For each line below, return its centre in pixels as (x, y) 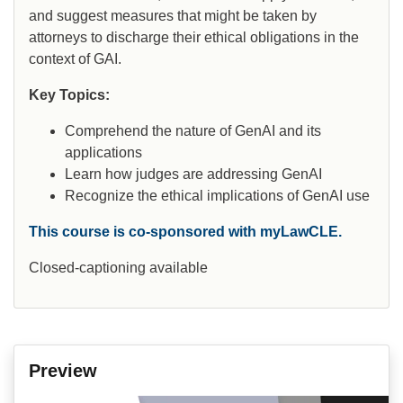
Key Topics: (69, 95)
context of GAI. (75, 59)
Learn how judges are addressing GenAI (193, 175)
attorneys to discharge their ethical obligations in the (194, 38)
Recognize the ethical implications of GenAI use (217, 196)
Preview (63, 371)
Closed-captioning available (118, 268)
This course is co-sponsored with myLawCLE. (185, 232)
